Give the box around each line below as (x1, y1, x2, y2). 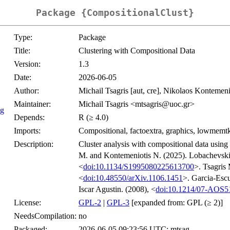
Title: (14, 46, 30, 55)
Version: (14, 60, 41, 69)
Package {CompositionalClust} (36, 7, 194, 18)
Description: (14, 140, 53, 149)
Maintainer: (14, 100, 51, 109)
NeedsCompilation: (14, 212, 76, 221)
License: (14, 198, 41, 207)
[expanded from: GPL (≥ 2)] (129, 198, 223, 207)
